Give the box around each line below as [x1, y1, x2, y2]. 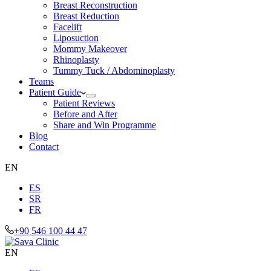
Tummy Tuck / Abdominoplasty [53, 65, 175, 76]
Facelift [53, 22, 82, 33]
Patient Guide [29, 87, 81, 98]
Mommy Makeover [53, 44, 127, 54]
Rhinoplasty [53, 54, 99, 65]
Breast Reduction [53, 11, 119, 22]
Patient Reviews [53, 98, 115, 109]
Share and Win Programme [53, 120, 156, 131]
